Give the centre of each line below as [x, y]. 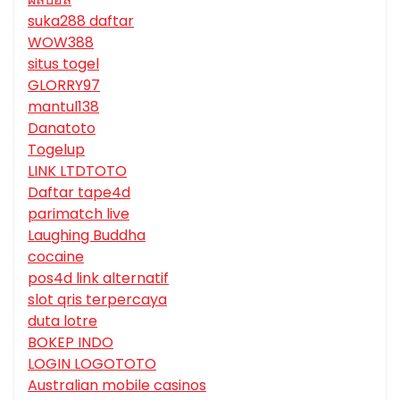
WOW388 [61, 43]
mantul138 [63, 107]
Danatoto [62, 129]
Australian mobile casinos [117, 386]
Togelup [56, 150]
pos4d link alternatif [98, 279]
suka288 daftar [81, 21]
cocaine [56, 257]
